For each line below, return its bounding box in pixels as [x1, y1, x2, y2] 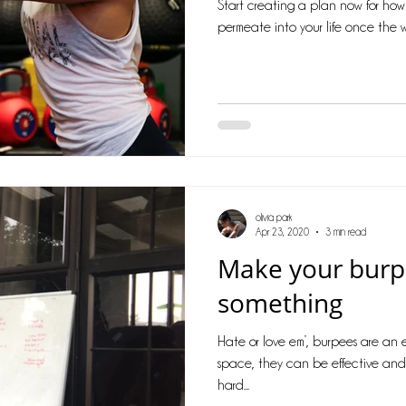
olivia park [256, 211, 292, 223]
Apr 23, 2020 [256, 227, 309, 237]
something [217, 285, 343, 320]
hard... [217, 377, 249, 392]
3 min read [325, 227, 366, 237]
